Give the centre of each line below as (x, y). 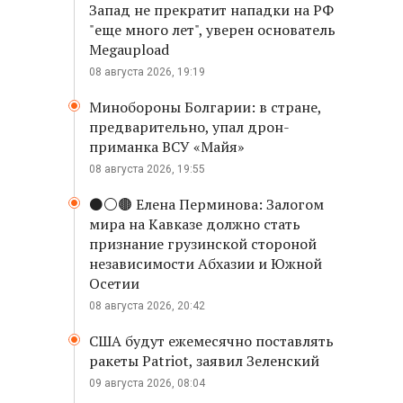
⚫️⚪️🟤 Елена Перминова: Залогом (206, 204)
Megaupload (129, 49)
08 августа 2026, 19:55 (147, 169)
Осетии (114, 283)
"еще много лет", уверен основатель (212, 30)
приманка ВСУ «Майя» (167, 147)
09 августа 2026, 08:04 (147, 383)
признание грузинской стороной (203, 244)
